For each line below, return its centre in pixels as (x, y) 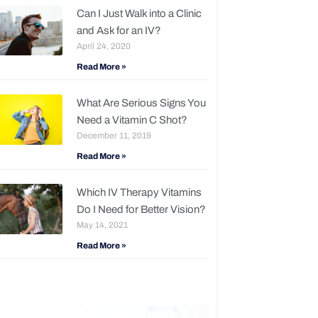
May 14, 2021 (102, 225)
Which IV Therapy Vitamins (139, 193)
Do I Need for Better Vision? (141, 210)
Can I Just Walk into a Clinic (139, 14)
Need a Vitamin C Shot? (132, 120)
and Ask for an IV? (119, 31)
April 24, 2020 (103, 46)
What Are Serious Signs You (141, 103)
